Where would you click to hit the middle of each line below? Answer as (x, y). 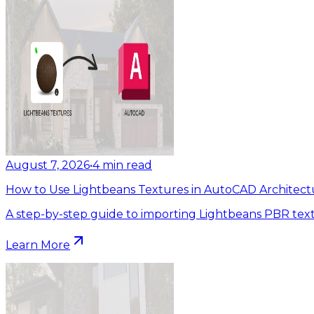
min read (127, 165)
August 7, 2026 (48, 165)
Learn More (38, 245)
